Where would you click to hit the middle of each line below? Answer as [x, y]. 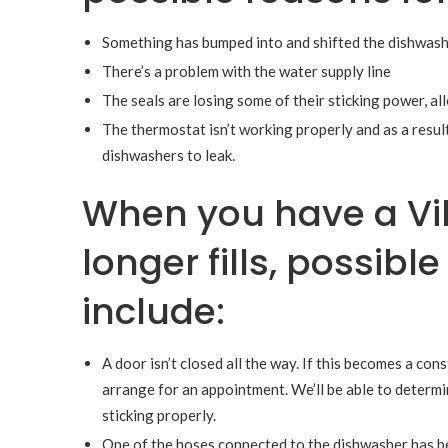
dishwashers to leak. [168, 154]
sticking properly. [159, 414]
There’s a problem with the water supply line [246, 70]
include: [153, 311]
